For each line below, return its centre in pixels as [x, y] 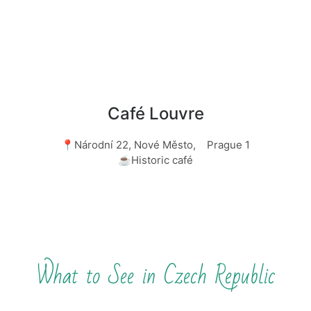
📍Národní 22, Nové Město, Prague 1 [155, 144]
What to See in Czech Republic [155, 276]
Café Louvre [155, 113]
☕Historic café [155, 160]
